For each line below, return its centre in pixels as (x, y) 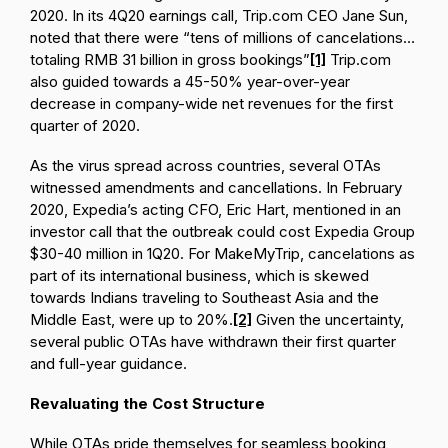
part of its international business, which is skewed (199, 275)
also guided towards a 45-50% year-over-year (190, 81)
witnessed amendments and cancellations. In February (216, 187)
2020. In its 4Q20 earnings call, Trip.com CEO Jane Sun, (219, 15)
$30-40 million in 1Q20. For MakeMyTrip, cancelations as (222, 253)
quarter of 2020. (85, 125)
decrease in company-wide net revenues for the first (211, 103)
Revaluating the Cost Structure (147, 403)
